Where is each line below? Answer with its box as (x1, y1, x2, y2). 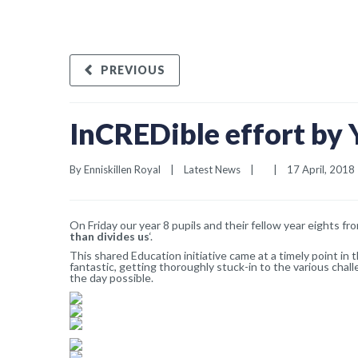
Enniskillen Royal (84, 163, 161, 176)
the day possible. (70, 271, 153, 284)
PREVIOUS (101, 63, 165, 77)
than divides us (70, 229, 149, 243)
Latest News (184, 163, 241, 176)
